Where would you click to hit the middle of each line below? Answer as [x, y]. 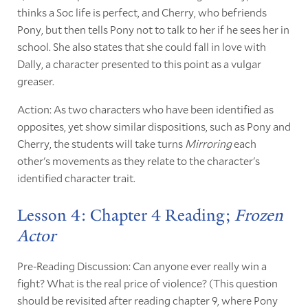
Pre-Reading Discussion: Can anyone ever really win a [142, 265]
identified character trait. [76, 177]
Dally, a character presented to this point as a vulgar [139, 63]
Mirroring [208, 143]
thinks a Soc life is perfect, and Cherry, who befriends [142, 12]
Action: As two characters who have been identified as [145, 109]
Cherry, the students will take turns [101, 143]
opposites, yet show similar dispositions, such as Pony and [154, 126]
